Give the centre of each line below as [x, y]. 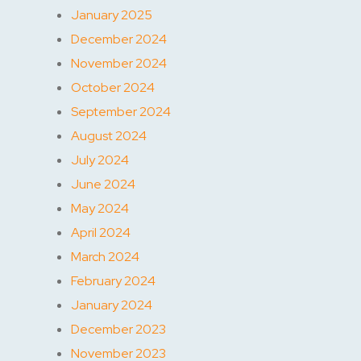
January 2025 [112, 15]
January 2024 [112, 305]
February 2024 [113, 280]
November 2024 [119, 63]
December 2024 [119, 39]
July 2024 [100, 160]
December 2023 [118, 329]
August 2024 [109, 135]
